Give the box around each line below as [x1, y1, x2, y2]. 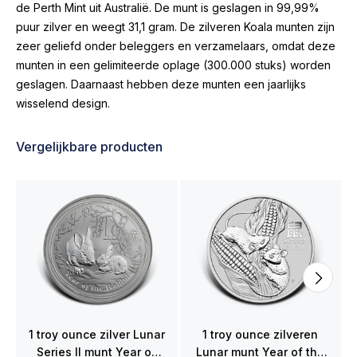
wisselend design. [16, 96, 110, 110]
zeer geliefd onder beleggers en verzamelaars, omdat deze [16, 39, 335, 53]
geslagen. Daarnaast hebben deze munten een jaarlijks [16, 77, 306, 91]
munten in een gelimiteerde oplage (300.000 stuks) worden [16, 58, 331, 72]
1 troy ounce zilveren [202, 327, 319, 341]
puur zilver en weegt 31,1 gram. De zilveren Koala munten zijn [16, 20, 335, 33]
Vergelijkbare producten [16, 139, 163, 155]
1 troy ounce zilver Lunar [28, 327, 165, 341]
